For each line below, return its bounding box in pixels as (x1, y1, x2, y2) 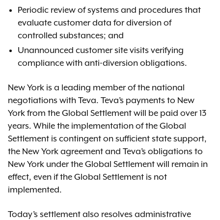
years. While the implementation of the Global (8, 121, 186, 131)
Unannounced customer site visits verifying (18, 45, 184, 55)
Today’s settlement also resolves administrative (8, 209, 191, 219)
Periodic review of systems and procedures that (18, 5, 201, 15)
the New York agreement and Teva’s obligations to (8, 146, 203, 156)
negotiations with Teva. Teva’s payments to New (8, 95, 194, 105)
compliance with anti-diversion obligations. (18, 58, 187, 68)
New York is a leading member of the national (8, 82, 185, 92)
